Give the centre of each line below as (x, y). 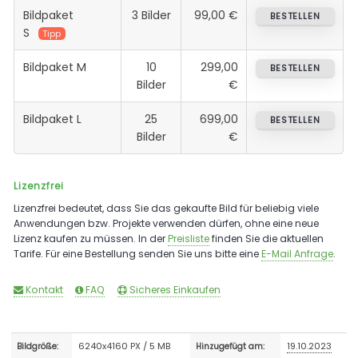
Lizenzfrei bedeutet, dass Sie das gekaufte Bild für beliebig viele (167, 208)
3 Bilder (151, 15)
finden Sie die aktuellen (267, 238)
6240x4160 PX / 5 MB (125, 346)
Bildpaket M (54, 67)
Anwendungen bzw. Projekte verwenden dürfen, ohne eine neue (167, 223)
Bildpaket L (52, 119)
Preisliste (189, 238)
